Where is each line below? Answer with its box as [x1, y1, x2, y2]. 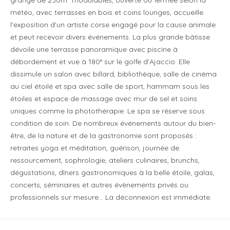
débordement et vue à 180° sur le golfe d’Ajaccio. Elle [10, 57, 190, 67]
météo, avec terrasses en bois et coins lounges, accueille [10, 8, 203, 17]
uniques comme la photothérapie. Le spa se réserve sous [10, 106, 205, 116]
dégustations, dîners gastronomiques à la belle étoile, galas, [10, 168, 215, 178]
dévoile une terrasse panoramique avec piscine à [10, 45, 178, 54]
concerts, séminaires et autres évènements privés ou [10, 180, 188, 190]
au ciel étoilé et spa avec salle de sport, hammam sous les [10, 82, 209, 91]
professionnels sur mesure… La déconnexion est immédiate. [10, 193, 212, 202]
